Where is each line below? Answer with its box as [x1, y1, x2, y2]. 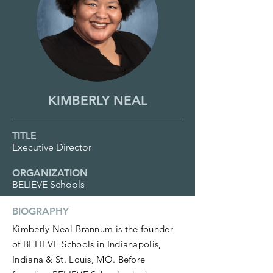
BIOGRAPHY [12, 205, 69, 217]
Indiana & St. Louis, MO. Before [12, 253, 146, 265]
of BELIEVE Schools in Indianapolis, [12, 238, 161, 250]
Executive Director [12, 141, 91, 153]
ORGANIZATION [12, 167, 88, 179]
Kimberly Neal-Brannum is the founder [12, 223, 173, 235]
